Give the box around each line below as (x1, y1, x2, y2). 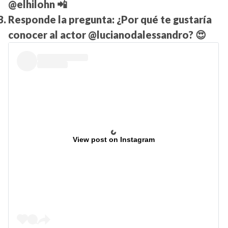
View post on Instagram (72, 135, 155, 144)
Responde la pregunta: (8, 13, 117, 26)
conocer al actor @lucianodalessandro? (8, 28, 193, 41)
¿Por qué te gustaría (117, 13, 212, 26)
